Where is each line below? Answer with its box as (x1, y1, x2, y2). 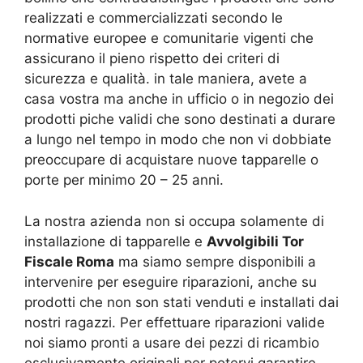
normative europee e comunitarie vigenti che (24, 30, 314, 47)
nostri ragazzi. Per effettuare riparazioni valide (24, 314, 325, 331)
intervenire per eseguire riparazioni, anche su (24, 273, 317, 290)
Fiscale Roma (24, 253, 114, 270)
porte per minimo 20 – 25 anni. (24, 172, 224, 189)
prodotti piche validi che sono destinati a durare (24, 111, 335, 128)
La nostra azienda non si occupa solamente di (24, 212, 324, 229)
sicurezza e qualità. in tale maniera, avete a (24, 70, 307, 88)
